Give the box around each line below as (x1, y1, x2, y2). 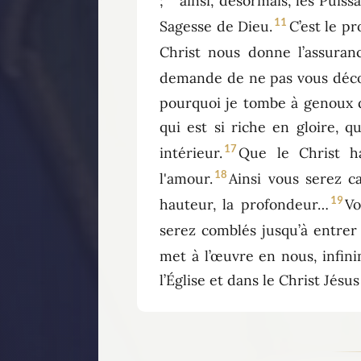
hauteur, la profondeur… (160, 194, 329, 214)
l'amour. (160, 168, 213, 188)
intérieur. (160, 143, 222, 163)
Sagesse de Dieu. (160, 16, 273, 35)
